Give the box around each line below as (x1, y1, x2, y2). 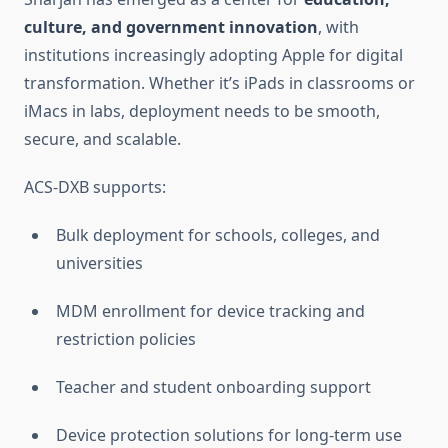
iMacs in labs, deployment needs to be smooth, (24, 100, 380, 123)
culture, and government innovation (24, 16, 318, 39)
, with (318, 16, 359, 39)
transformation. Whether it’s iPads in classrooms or (24, 72, 415, 95)
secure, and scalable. (24, 128, 181, 151)
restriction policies (56, 328, 196, 351)
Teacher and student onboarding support (56, 376, 371, 399)
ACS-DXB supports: (24, 176, 166, 199)
